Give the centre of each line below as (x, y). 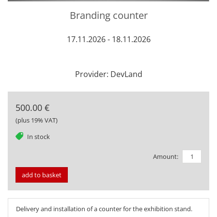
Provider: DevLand (108, 74)
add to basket (42, 175)
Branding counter (108, 15)
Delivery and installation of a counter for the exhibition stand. (104, 209)
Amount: (166, 156)
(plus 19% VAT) (37, 120)
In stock (39, 136)
